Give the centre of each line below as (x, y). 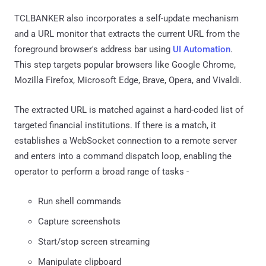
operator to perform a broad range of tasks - (102, 171)
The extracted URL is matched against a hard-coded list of (129, 110)
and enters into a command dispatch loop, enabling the (123, 156)
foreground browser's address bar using (94, 49)
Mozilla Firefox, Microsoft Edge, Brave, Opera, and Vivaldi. (128, 80)
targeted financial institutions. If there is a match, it (115, 125)
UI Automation (202, 49)
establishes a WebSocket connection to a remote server (126, 140)
